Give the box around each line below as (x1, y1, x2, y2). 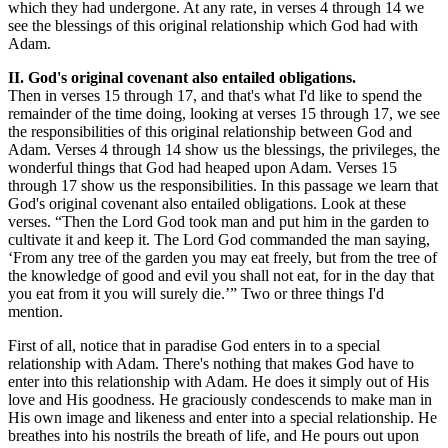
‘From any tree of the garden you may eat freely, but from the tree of (8, 248, 437, 266)
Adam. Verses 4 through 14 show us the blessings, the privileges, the (8, 140, 440, 158)
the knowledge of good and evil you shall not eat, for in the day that (8, 266, 434, 284)
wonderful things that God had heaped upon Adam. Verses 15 (8, 158, 397, 176)
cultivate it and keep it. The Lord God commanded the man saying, (8, 230, 430, 248)
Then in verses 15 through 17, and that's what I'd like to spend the (8, 86, 422, 104)
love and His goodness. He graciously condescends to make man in (8, 390, 432, 408)
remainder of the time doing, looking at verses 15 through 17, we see (8, 104, 440, 122)
